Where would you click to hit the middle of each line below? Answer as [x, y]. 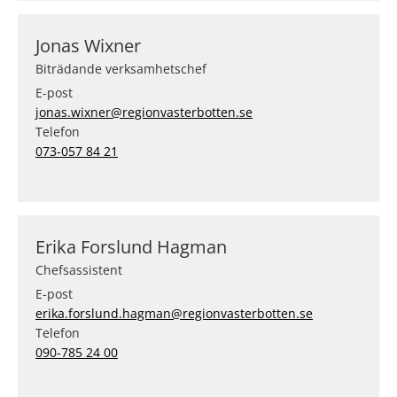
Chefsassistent [79, 270]
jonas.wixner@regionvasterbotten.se [144, 112]
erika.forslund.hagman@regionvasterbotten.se [174, 313]
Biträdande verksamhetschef [121, 69]
